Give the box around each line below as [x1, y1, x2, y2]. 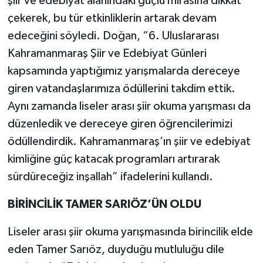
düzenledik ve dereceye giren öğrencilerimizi [7, 117, 232, 130]
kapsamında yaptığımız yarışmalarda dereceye [7, 65, 240, 77]
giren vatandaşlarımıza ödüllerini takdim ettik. [7, 82, 235, 95]
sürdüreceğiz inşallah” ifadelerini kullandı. [7, 170, 213, 183]
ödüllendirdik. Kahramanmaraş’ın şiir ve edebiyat [7, 135, 251, 147]
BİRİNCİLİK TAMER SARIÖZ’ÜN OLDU [7, 198, 201, 210]
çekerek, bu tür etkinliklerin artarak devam [7, 12, 217, 24]
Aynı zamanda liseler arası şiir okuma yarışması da [7, 100, 251, 112]
